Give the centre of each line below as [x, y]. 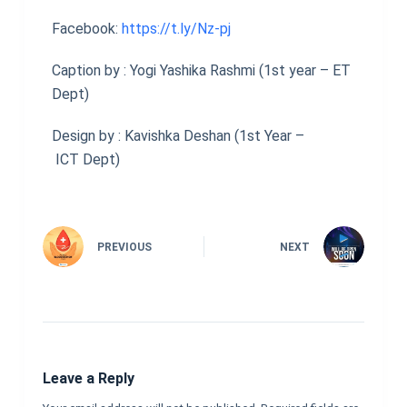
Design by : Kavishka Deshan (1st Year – [178, 135]
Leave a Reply [88, 378]
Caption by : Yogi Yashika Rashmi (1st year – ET [201, 70]
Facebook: [84, 28]
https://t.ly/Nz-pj [174, 28]
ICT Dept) [85, 159]
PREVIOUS [124, 248]
